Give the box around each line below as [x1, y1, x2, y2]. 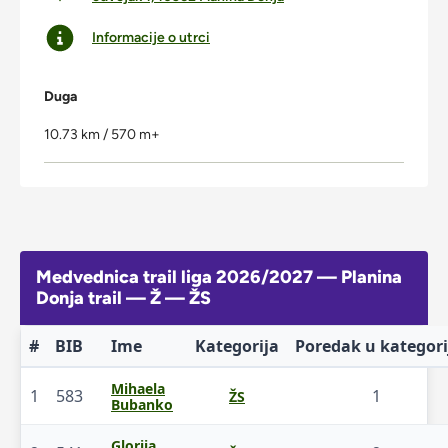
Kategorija [195, 334, 279, 357]
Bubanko [111, 394, 173, 414]
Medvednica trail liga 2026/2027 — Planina [36, 265, 402, 288]
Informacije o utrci [92, 28, 210, 46]
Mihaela [111, 378, 165, 398]
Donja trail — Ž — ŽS [36, 286, 211, 309]
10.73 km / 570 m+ [44, 125, 160, 143]
